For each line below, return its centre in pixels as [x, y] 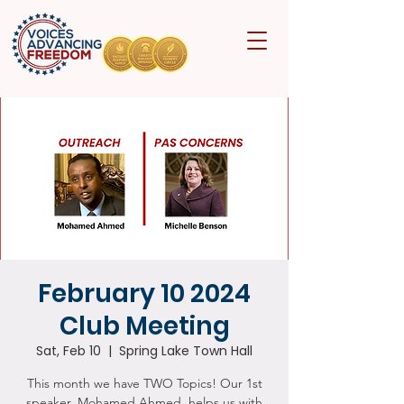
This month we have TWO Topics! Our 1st [144, 383]
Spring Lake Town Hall [186, 351]
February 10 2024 [144, 294]
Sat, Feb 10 [69, 351]
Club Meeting [144, 326]
